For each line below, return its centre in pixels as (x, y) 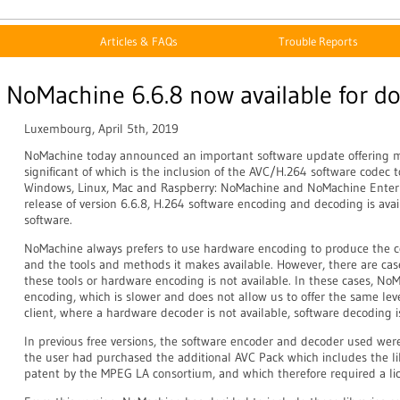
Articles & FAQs (139, 41)
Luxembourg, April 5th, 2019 (101, 129)
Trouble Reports (318, 41)
